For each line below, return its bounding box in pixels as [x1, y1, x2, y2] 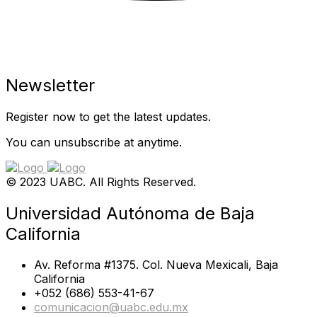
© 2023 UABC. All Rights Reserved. [6, 174, 196, 189]
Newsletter [6, 74, 95, 96]
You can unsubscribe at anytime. [6, 134, 182, 149]
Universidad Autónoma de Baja [6, 202, 255, 224]
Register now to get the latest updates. [6, 109, 211, 124]
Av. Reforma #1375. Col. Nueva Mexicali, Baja [34, 258, 278, 272]
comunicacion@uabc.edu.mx [34, 300, 188, 315]
